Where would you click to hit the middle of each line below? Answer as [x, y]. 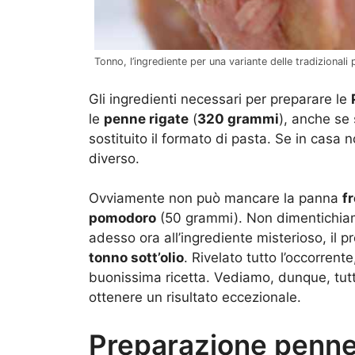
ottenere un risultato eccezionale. [195, 298]
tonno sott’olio [136, 258]
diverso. [114, 158]
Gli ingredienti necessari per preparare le [220, 99]
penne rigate [146, 118]
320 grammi [238, 118]
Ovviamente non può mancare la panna [216, 198]
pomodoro [122, 218]
